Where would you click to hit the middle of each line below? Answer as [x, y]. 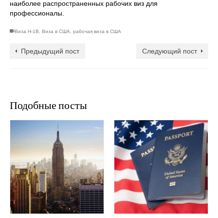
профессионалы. [37, 13]
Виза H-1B [27, 32]
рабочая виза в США [97, 32]
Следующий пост [170, 51]
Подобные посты [48, 105]
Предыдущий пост [50, 51]
